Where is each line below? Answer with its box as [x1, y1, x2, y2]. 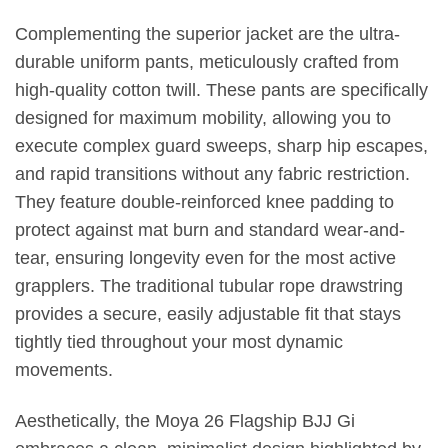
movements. [15, 360, 113, 381]
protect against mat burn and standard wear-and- [15, 220, 405, 241]
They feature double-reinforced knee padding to [15, 192, 394, 213]
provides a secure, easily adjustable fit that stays [15, 304, 401, 325]
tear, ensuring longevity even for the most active [15, 248, 396, 269]
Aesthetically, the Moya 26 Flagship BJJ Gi [15, 410, 355, 431]
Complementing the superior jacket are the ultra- [15, 24, 400, 45]
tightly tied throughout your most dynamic [15, 332, 343, 353]
